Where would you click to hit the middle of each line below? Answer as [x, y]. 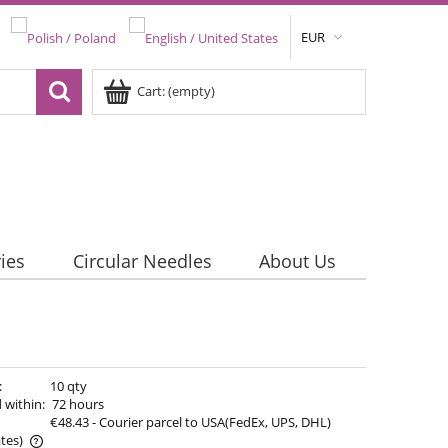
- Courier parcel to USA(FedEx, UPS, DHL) [211, 422]
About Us [297, 261]
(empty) [191, 91]
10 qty [68, 386]
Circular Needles [142, 261]
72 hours [77, 404]
